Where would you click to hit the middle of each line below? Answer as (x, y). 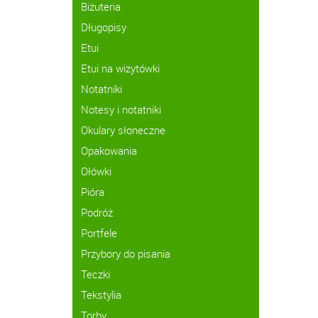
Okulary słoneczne (123, 130)
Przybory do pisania (126, 253)
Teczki (95, 274)
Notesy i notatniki (121, 109)
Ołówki (96, 171)
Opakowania (109, 150)
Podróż (97, 212)
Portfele (99, 233)
